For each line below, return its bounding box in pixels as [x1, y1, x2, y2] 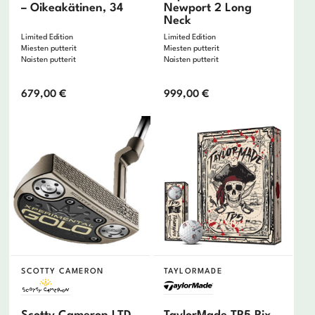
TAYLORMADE [163, 268, 222, 276]
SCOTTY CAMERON [21, 268, 104, 276]
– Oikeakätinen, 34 [21, 2, 124, 15]
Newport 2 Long [163, 2, 252, 15]
